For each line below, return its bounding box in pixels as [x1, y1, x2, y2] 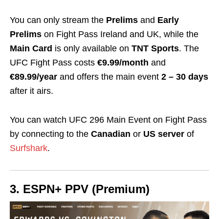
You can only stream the [10, 15, 104, 25]
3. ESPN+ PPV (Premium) [10, 182, 150, 196]
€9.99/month [97, 58, 151, 68]
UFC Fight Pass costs [10, 58, 97, 68]
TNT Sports [131, 44, 179, 54]
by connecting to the [10, 129, 91, 139]
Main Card [10, 44, 55, 54]
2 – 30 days [159, 72, 208, 82]
